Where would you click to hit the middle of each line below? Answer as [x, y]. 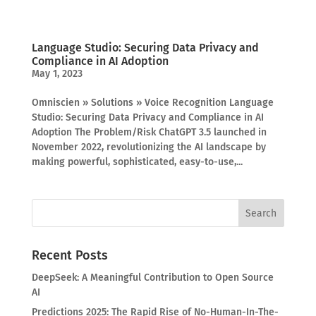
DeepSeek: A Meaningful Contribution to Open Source [152, 278]
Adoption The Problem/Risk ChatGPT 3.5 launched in [149, 132]
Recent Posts [69, 255]
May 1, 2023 [57, 74]
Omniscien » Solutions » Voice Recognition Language [152, 103]
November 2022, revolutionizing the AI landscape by [148, 147]
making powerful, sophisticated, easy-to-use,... [137, 162]
